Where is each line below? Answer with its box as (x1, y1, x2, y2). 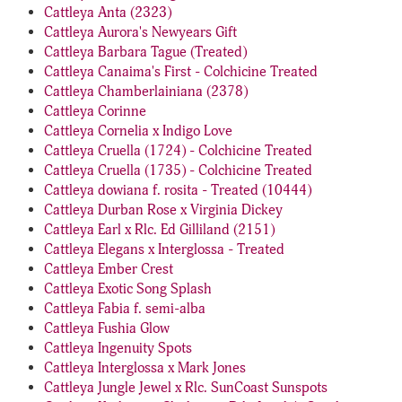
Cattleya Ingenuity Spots (44, 339, 192, 357)
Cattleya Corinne (44, 102, 146, 120)
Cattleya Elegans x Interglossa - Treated (44, 240, 284, 258)
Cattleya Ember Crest (44, 260, 173, 278)
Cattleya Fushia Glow (44, 319, 170, 337)
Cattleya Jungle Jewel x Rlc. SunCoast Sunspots (44, 379, 328, 397)
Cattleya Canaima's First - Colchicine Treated (44, 63, 318, 81)
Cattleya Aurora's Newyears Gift (44, 23, 237, 41)
